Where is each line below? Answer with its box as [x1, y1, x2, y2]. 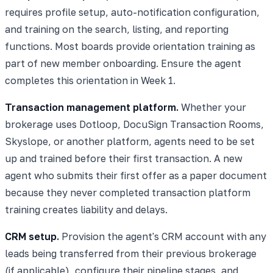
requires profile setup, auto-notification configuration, [5, 5, 260, 18]
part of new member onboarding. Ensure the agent [5, 57, 241, 69]
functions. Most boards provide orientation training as [5, 40, 255, 52]
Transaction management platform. [5, 101, 179, 113]
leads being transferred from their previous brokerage [5, 247, 257, 260]
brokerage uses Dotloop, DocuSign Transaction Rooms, [5, 118, 264, 130]
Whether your [179, 101, 246, 113]
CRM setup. [5, 230, 59, 243]
